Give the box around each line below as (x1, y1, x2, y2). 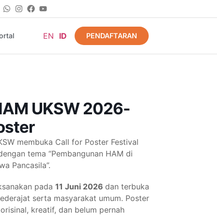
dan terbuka (105, 182, 149, 192)
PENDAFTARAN (86, 31, 138, 40)
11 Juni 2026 (55, 182, 105, 192)
